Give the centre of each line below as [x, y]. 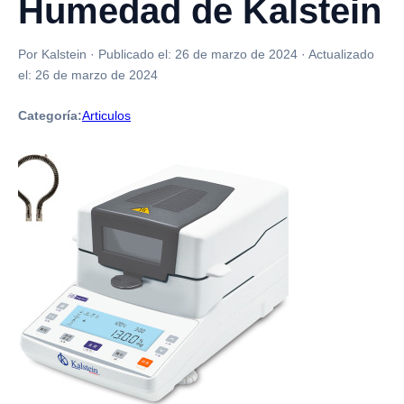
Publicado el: [137, 54]
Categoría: [50, 115]
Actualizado [341, 54]
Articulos [106, 115]
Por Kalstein [52, 54]
